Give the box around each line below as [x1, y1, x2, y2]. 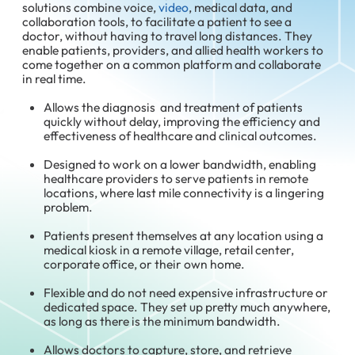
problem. [44, 198, 94, 215]
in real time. [22, 70, 87, 86]
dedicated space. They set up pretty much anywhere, [44, 298, 331, 315]
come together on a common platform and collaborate [22, 55, 322, 72]
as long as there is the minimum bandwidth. [44, 312, 281, 329]
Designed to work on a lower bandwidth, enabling [44, 155, 317, 172]
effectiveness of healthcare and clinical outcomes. [44, 127, 318, 143]
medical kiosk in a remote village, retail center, [44, 241, 295, 258]
